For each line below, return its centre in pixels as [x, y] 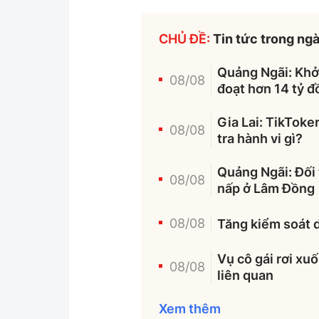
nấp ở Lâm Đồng [266, 189]
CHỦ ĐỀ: [185, 39]
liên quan [246, 276]
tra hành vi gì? [260, 139]
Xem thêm [190, 309]
